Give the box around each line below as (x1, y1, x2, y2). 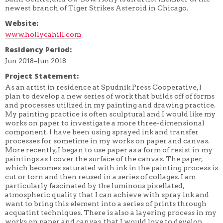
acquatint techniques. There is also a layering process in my (5, 209, 217, 217)
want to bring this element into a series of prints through (5, 200, 207, 208)
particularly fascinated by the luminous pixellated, (5, 182, 184, 190)
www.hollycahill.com (5, 30, 81, 38)
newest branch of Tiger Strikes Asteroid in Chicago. (5, 3, 188, 12)
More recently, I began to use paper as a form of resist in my (5, 146, 213, 154)
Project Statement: (5, 71, 79, 81)
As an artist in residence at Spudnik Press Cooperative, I (5, 83, 202, 92)
